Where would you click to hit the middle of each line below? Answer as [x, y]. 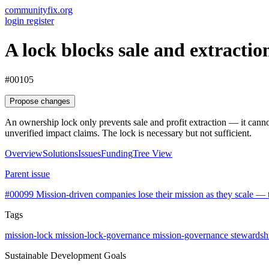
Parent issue [27, 174]
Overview [24, 153]
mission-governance [192, 235]
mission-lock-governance [104, 235]
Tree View [153, 153]
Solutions [60, 153]
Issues [89, 153]
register [40, 21]
